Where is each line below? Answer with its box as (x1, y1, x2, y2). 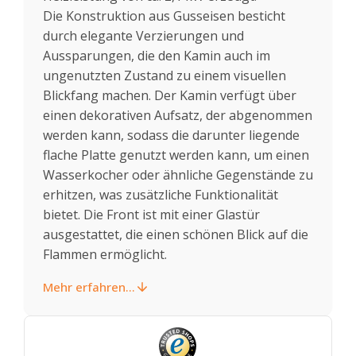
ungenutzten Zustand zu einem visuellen (43, 66, 286, 84)
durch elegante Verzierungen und (43, 26, 244, 44)
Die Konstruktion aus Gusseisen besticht (43, 6, 285, 25)
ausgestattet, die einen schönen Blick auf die (43, 225, 308, 243)
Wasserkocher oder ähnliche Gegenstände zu (43, 165, 313, 184)
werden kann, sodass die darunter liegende (43, 126, 300, 144)
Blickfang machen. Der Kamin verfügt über (43, 86, 296, 104)
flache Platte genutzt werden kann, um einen (43, 145, 309, 164)
